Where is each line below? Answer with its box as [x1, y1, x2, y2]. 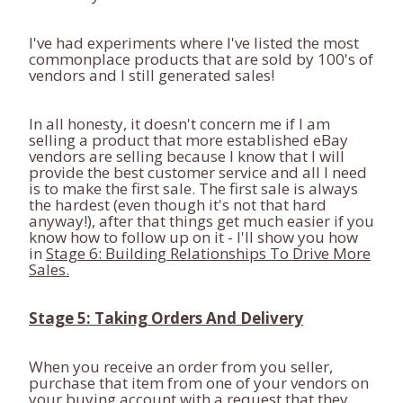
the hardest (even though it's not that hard [29, 194, 327, 215]
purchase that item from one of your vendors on [29, 372, 369, 393]
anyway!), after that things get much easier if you [29, 210, 374, 231]
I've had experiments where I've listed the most [29, 32, 359, 53]
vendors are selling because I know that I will [29, 146, 345, 166]
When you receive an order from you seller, [29, 356, 333, 377]
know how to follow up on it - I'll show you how [29, 227, 358, 247]
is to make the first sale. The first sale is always [29, 178, 358, 199]
